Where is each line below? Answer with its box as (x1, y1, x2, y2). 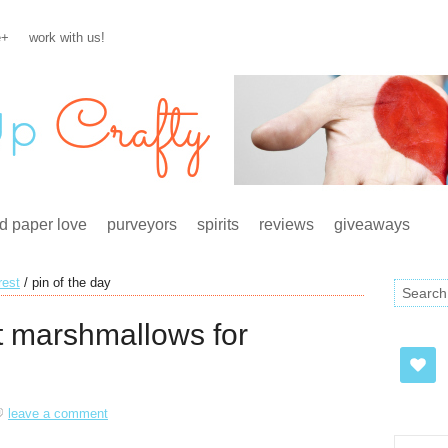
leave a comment (8, 406, 108, 421)
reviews (259, 216, 314, 233)
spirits (197, 216, 239, 233)
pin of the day (28, 275, 111, 290)
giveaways (334, 216, 410, 233)
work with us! (29, 30, 105, 45)
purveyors (107, 216, 177, 233)
